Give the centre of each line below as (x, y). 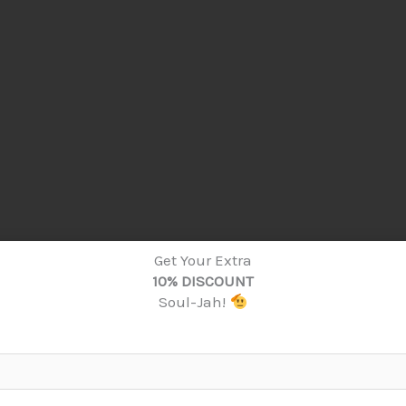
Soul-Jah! (194, 302)
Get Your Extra (203, 260)
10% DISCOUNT (203, 281)
